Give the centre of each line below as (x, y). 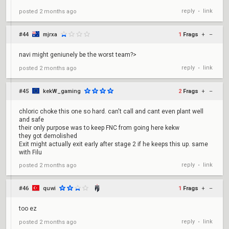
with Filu (30, 152)
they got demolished (48, 136)
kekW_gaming (62, 91)
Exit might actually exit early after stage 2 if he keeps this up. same (113, 144)
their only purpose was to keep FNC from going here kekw (99, 128)
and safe (31, 120)
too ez (28, 209)
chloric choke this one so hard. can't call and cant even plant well (111, 111)
